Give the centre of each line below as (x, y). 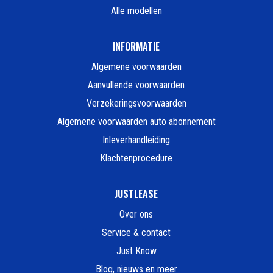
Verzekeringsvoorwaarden (136, 104)
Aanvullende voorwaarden (136, 85)
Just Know (136, 251)
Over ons (136, 214)
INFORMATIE (136, 47)
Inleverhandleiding (136, 140)
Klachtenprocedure (136, 158)
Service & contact (136, 233)
